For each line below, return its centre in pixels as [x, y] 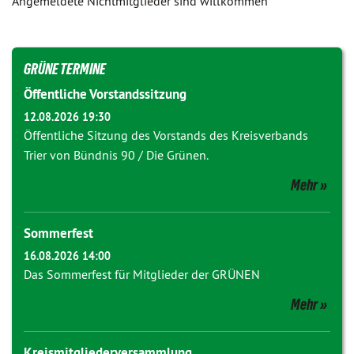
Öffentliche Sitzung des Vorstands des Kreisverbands [166, 135]
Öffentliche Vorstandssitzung [105, 94]
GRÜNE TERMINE [65, 69]
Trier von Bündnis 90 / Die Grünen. [116, 155]
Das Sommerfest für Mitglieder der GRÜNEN [142, 274]
